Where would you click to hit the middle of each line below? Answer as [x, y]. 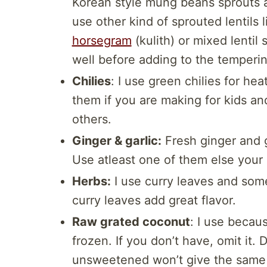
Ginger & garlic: [117, 141]
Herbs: [91, 181]
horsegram [102, 41]
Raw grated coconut [131, 222]
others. [91, 119]
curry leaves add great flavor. [154, 201]
